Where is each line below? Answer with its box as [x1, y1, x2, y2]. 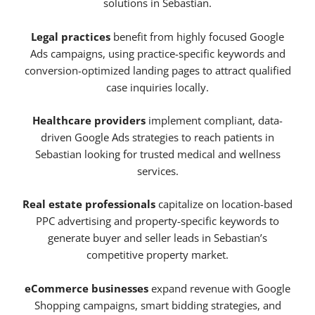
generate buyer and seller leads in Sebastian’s [48, 231, 267, 245]
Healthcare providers [32, 113, 146, 128]
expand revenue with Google [148, 281, 290, 295]
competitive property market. [86, 247, 229, 262]
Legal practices [31, 29, 110, 44]
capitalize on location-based [155, 197, 292, 212]
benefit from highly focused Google [110, 29, 284, 44]
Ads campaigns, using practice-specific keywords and [30, 46, 285, 60]
